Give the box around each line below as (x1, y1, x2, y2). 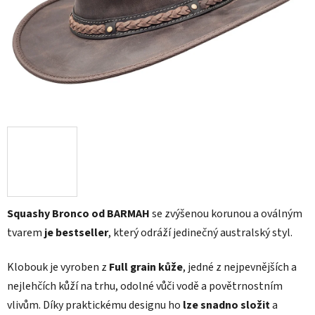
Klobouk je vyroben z (7, 259, 109, 276)
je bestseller (42, 225, 108, 241)
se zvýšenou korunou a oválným (150, 206, 302, 222)
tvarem (7, 225, 42, 241)
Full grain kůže (109, 259, 183, 276)
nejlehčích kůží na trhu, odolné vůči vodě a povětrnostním (7, 278, 283, 295)
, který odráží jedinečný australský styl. (108, 225, 292, 241)
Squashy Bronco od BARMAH (7, 206, 150, 222)
